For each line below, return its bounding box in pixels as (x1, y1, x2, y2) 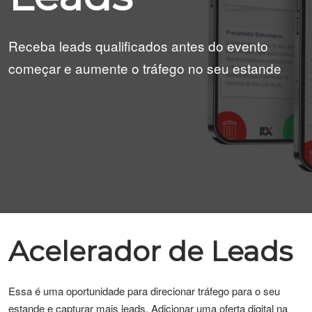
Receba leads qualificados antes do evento (8, 36, 268, 55)
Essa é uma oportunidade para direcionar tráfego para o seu (8, 283, 280, 298)
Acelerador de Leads (8, 234, 292, 268)
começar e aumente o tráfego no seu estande (8, 58, 281, 77)
